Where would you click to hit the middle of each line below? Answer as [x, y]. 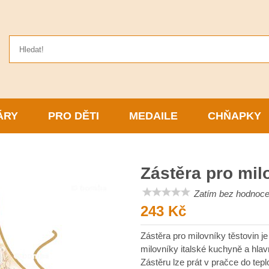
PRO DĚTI [73, 116]
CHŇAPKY [235, 116]
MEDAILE [154, 116]
